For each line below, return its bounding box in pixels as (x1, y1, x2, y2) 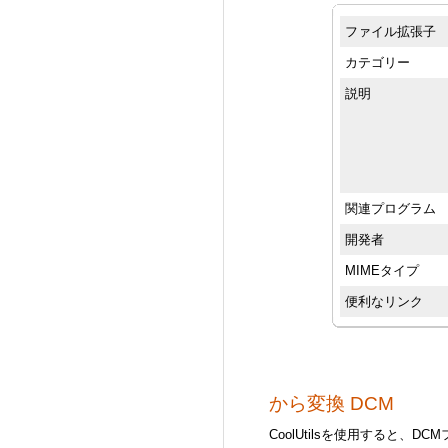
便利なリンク (345, 293, 424, 309)
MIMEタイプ (345, 262, 420, 278)
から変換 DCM (268, 392, 394, 414)
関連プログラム (345, 200, 437, 216)
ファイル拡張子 (345, 23, 437, 39)
